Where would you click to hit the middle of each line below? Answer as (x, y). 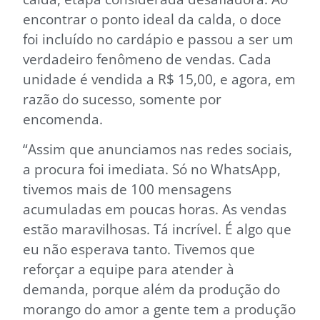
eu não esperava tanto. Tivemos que (139, 249)
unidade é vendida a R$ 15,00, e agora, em (159, 79)
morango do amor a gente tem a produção (159, 309)
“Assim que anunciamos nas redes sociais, (157, 149)
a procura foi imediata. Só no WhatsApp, (152, 169)
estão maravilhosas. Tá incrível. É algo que (157, 229)
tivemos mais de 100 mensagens (127, 189)
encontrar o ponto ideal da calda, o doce (152, 19)
